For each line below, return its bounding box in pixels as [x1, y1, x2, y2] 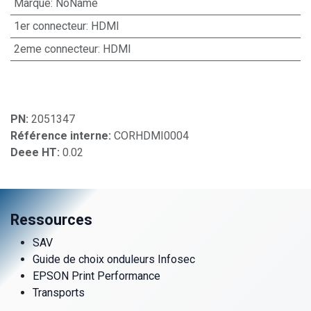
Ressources [10, 210, 92, 228]
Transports [33, 285, 85, 299]
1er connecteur [13, 19, 86, 33]
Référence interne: [10, 128, 114, 142]
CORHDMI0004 [114, 128, 189, 142]
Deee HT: [10, 145, 62, 159]
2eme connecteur [13, 42, 98, 56]
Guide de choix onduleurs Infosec [33, 252, 195, 266]
